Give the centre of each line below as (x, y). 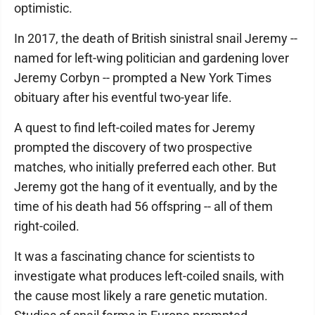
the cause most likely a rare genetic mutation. (141, 296)
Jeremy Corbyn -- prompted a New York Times (143, 78)
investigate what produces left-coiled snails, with (149, 276)
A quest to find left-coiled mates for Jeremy (135, 128)
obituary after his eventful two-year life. (123, 97)
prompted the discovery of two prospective (133, 147)
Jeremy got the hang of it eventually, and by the (146, 187)
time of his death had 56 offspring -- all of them (143, 206)
